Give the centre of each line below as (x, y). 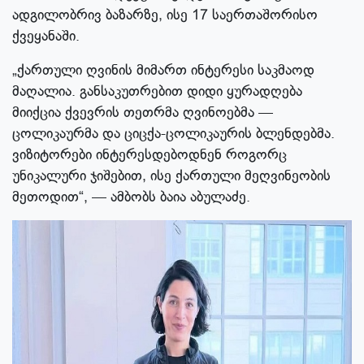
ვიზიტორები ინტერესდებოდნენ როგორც (149, 155)
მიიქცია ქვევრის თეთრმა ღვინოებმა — (143, 113)
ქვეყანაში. (46, 36)
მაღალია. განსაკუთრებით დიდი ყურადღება (157, 91)
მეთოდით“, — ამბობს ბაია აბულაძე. (131, 197)
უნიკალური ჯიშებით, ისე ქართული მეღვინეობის (171, 176)
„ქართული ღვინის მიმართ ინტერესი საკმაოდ (163, 70)
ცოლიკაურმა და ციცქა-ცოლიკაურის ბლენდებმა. (173, 134)
